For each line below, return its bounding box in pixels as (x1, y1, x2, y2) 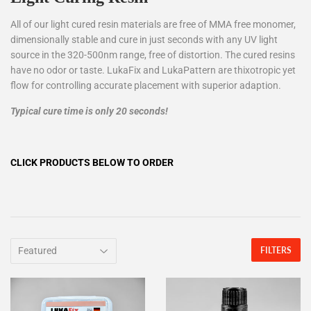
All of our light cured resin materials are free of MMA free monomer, (10, 19, 296, 31)
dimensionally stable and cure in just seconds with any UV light (10, 34, 278, 46)
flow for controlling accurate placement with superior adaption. (10, 80, 281, 92)
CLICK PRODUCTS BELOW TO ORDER (10, 157, 174, 169)
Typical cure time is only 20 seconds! (10, 106, 168, 117)
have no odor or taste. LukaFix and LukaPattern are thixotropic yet (10, 65, 296, 76)
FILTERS (260, 245, 292, 256)
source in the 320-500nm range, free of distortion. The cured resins (10, 49, 295, 61)
